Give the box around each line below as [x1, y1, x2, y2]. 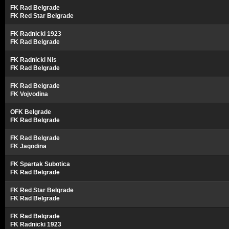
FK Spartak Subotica [10, 161, 70, 168]
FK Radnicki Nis [10, 56, 57, 63]
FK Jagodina [10, 143, 47, 150]
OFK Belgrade [10, 108, 51, 116]
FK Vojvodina [10, 90, 48, 98]
